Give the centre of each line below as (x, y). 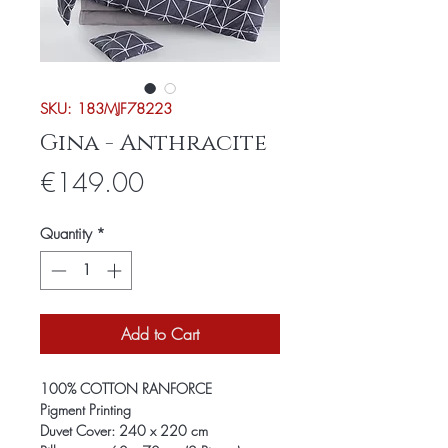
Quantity (66, 234)
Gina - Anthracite (153, 143)
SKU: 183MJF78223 (106, 109)
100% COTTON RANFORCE (126, 388)
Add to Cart (160, 333)
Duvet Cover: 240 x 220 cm (124, 430)
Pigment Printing (85, 409)
